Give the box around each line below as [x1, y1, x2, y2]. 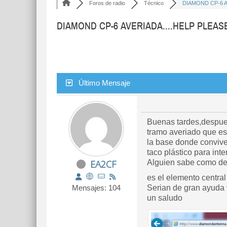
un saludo [147, 194, 182, 202]
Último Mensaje [79, 79, 130, 87]
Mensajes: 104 [72, 183, 121, 192]
